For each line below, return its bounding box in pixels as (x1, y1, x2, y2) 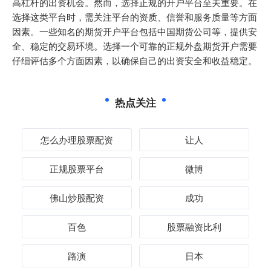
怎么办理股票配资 (41, 133, 114, 146)
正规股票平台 (50, 162, 105, 175)
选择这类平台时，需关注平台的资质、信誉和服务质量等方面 (12, 10, 257, 23)
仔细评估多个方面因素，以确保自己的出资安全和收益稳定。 (12, 54, 257, 67)
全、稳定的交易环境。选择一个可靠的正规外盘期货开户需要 (12, 39, 257, 52)
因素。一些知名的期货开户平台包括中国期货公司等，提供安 (12, 25, 257, 38)
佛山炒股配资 (50, 191, 105, 204)
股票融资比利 (166, 220, 221, 233)
